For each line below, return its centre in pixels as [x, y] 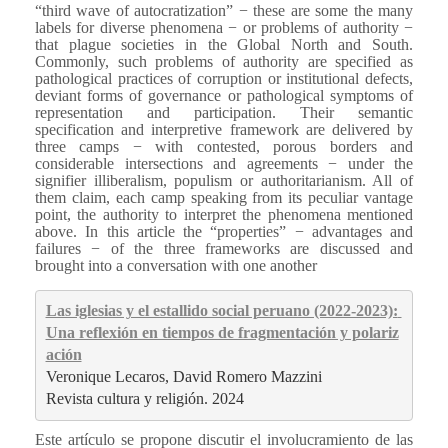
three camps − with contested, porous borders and [224, 146]
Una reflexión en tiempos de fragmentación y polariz [222, 333]
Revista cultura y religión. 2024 [144, 399]
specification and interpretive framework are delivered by [224, 129]
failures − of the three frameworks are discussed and [224, 248]
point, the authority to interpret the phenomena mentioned [224, 214]
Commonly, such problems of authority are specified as [224, 61]
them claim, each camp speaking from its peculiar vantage [224, 197]
